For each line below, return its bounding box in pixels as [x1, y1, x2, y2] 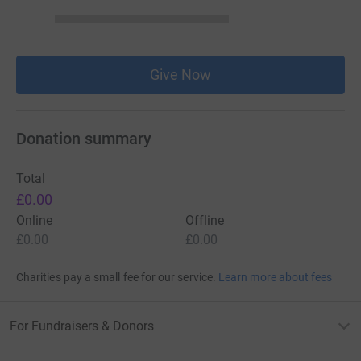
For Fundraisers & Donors [10, 317, 154, 334]
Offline [185, 212, 225, 228]
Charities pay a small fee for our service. [16, 270, 216, 284]
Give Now [149, 65, 212, 83]
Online [16, 212, 53, 228]
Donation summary [16, 128, 151, 148]
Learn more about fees [218, 270, 333, 284]
